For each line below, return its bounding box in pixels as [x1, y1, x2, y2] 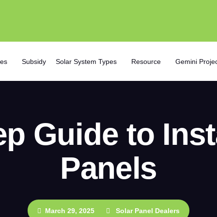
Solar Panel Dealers [116, 207, 180, 215]
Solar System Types [55, 57, 117, 65]
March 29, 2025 [45, 207, 94, 215]
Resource [131, 57, 161, 65]
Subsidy [21, 57, 46, 65]
